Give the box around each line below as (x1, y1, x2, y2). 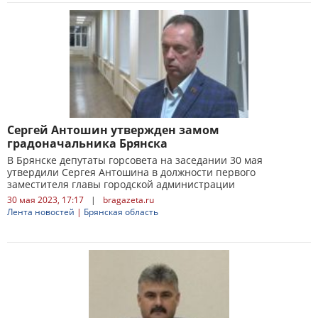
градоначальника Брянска (7, 136, 168, 151)
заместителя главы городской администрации (7, 177, 235, 191)
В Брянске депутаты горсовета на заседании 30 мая (7, 153, 263, 167)
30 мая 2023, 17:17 (7, 194, 84, 206)
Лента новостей (7, 206, 75, 218)
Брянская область (84, 206, 158, 218)
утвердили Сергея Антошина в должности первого (7, 165, 256, 179)
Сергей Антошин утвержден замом (7, 122, 219, 138)
